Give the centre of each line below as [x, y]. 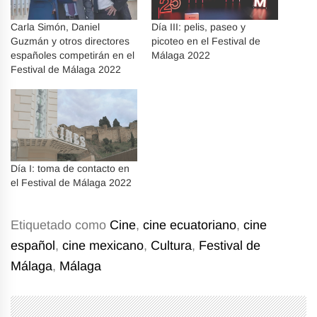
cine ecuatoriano [190, 225]
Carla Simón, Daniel [55, 27]
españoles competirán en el [73, 55]
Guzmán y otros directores [70, 41]
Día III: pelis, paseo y [198, 27]
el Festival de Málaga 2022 [71, 183]
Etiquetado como [60, 225]
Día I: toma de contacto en [70, 169]
